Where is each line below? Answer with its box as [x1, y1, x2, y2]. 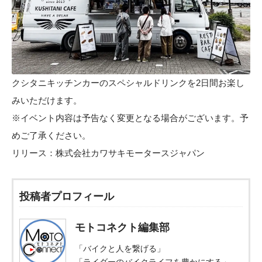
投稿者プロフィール [19, 190, 114, 202]
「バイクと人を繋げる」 [75, 243, 165, 253]
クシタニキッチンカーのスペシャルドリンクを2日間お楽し [12, 77, 244, 88]
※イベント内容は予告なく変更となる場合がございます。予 [12, 112, 249, 123]
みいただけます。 [12, 95, 82, 105]
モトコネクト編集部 [75, 221, 170, 233]
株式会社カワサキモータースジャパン [56, 147, 205, 158]
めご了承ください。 [12, 130, 91, 140]
